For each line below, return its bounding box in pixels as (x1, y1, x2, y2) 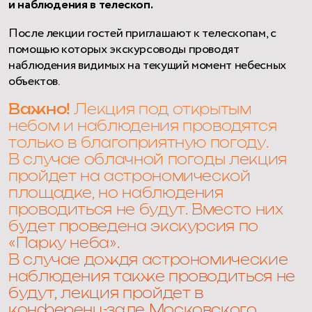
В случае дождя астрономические (8, 253, 288, 268)
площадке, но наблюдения (8, 187, 224, 201)
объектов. (8, 72, 60, 91)
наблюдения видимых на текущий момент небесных (8, 56, 286, 75)
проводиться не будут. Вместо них (8, 203, 283, 218)
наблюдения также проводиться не (8, 270, 295, 285)
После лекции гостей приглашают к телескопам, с (8, 24, 276, 43)
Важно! (8, 103, 70, 118)
